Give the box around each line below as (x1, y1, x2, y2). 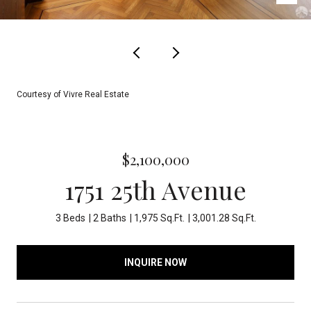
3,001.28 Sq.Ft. (192, 212, 256, 224)
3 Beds (55, 212, 85, 224)
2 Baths (92, 212, 126, 224)
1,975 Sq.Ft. (133, 212, 185, 224)
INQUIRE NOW (124, 256, 187, 268)
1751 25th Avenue (65, 173, 246, 206)
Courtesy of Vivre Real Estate (17, 90, 129, 99)
